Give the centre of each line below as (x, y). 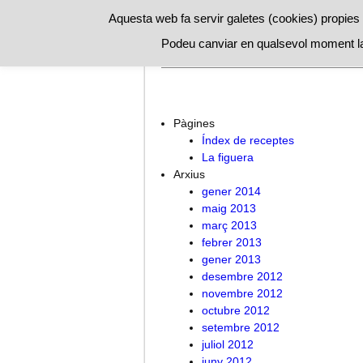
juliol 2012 (228, 344)
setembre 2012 (241, 327)
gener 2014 (231, 191)
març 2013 (229, 225)
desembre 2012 (242, 276)
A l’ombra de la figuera (231, 56)
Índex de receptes (248, 140)
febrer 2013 (232, 242)
